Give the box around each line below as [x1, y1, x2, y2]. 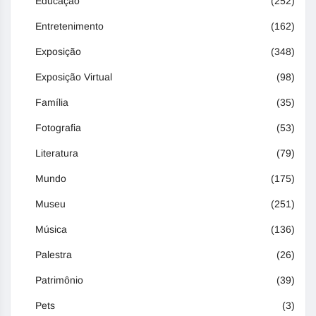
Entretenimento [35, 20, 104, 32]
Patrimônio [35, 274, 83, 286]
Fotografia [35, 121, 81, 133]
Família [35, 96, 68, 108]
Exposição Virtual [35, 71, 112, 83]
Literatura [35, 147, 78, 159]
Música [35, 223, 67, 235]
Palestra [35, 248, 72, 260]
